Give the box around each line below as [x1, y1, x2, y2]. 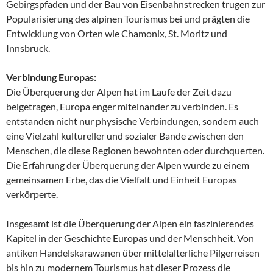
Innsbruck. [6, 42, 50, 54]
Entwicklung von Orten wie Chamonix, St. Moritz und [6, 27, 227, 40]
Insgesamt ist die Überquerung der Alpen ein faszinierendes [6, 218, 254, 230]
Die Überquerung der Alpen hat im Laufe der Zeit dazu [6, 86, 232, 98]
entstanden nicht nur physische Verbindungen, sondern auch [6, 115, 259, 127]
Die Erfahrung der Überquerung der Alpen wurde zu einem [6, 159, 249, 171]
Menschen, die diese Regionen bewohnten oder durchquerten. [6, 144, 264, 157]
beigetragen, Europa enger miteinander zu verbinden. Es [6, 101, 238, 113]
